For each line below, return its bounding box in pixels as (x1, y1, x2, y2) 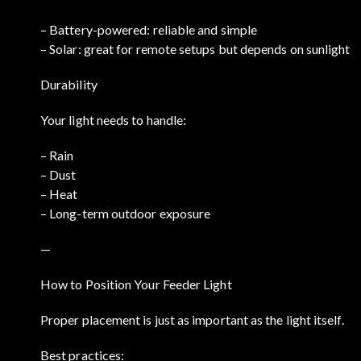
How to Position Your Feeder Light (40, 276, 232, 292)
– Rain (40, 147, 74, 163)
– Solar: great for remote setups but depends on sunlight (40, 40, 351, 56)
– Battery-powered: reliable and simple (40, 21, 258, 37)
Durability (40, 76, 98, 92)
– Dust (40, 166, 77, 182)
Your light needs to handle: (40, 111, 187, 127)
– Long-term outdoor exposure (40, 205, 211, 221)
